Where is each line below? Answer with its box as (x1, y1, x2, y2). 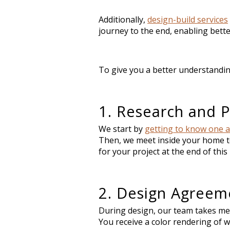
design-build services (147, 14, 228, 26)
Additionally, (99, 14, 145, 26)
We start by (99, 123, 145, 135)
